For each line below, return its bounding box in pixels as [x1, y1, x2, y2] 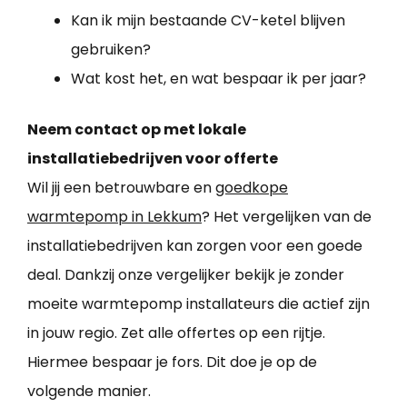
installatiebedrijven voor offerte [27, 148, 278, 170]
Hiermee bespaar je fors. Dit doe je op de [27, 352, 317, 373]
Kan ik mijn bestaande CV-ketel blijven [71, 10, 345, 32]
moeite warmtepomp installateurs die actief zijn [27, 293, 370, 315]
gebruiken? [71, 39, 151, 61]
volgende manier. [27, 381, 151, 402]
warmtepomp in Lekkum [27, 206, 202, 228]
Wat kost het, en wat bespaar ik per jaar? [71, 68, 366, 90]
